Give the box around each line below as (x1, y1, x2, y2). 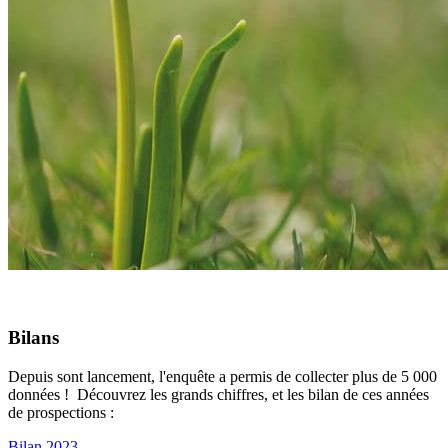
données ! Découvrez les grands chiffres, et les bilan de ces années (8, 385, 429, 403)
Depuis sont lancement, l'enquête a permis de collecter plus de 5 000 (8, 367, 437, 385)
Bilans (8, 326, 59, 348)
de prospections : (8, 403, 118, 421)
